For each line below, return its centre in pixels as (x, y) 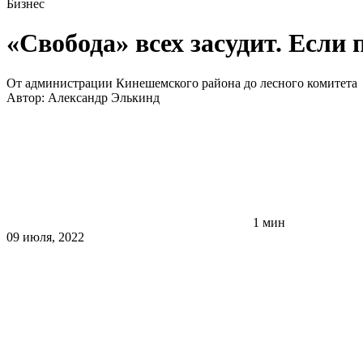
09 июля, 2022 (45, 237)
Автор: (27, 97)
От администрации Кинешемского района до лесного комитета (182, 83)
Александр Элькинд (104, 97)
